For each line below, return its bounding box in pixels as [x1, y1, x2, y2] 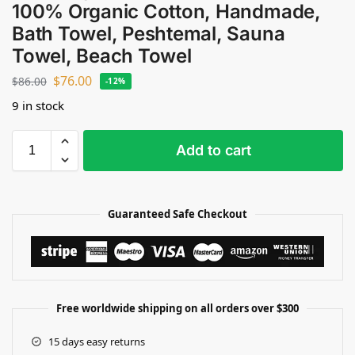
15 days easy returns [48, 334, 145, 349]
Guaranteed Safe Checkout [108, 206, 247, 221]
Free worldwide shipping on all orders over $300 [56, 300, 299, 315]
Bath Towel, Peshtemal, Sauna [12, 21, 285, 45]
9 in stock [12, 97, 64, 114]
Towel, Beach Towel [12, 44, 192, 67]
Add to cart [175, 141, 251, 158]
